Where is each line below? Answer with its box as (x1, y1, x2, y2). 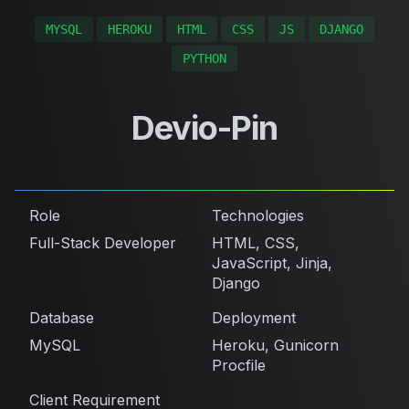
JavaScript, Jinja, (212, 254, 332, 273)
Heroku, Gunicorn (212, 336, 339, 355)
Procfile (212, 356, 266, 375)
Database (29, 309, 94, 328)
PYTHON (183, 51, 226, 67)
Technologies (212, 206, 304, 225)
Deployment (212, 309, 296, 328)
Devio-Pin (131, 108, 278, 149)
